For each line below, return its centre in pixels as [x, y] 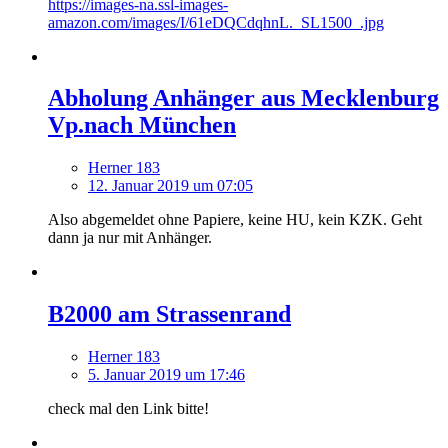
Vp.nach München [142, 125]
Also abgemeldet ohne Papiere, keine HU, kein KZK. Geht [235, 220]
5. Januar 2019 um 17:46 [166, 375]
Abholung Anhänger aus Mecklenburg [243, 98]
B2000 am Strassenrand [169, 314]
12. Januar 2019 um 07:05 [170, 186]
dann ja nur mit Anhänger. [130, 238]
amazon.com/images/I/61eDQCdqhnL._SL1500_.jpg [216, 22]
